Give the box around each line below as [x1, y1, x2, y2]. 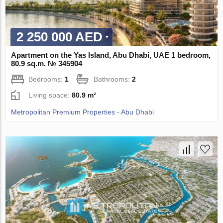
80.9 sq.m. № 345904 [11, 59, 83, 68]
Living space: [28, 91, 72, 99]
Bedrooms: [28, 75, 65, 83]
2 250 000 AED [16, 29, 103, 44]
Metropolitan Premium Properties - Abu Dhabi [11, 108, 154, 116]
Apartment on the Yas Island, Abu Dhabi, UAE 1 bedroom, [11, 50, 211, 59]
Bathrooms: [94, 75, 132, 83]
